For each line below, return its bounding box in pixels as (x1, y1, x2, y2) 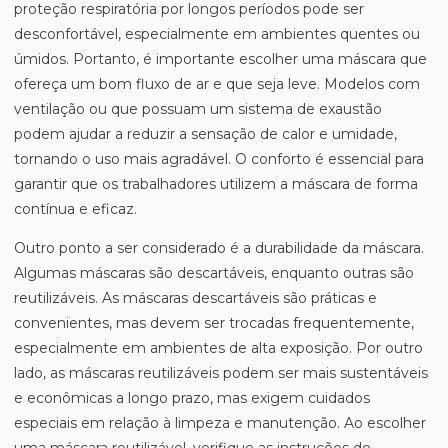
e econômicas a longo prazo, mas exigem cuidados (14, 389, 370, 407)
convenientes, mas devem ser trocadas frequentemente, (14, 314, 414, 332)
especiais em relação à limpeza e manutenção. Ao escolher (14, 414, 426, 432)
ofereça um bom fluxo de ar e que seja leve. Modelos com (14, 75, 420, 93)
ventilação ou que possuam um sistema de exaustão (14, 100, 382, 118)
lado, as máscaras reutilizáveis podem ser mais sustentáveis (14, 364, 428, 382)
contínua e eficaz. (14, 200, 137, 218)
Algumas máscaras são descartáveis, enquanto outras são (14, 264, 414, 282)
